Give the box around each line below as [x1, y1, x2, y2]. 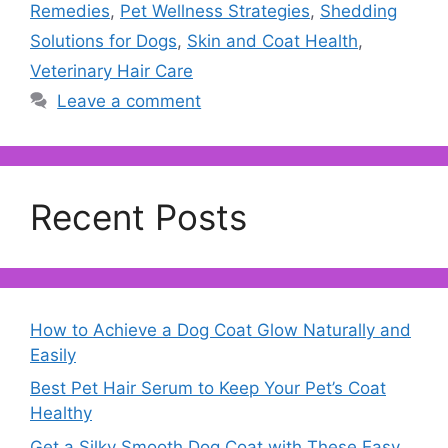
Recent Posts [30, 195, 247, 238]
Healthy [30, 403, 92, 424]
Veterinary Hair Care [30, 60, 193, 81]
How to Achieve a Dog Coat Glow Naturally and [30, 319, 411, 340]
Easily [30, 344, 76, 365]
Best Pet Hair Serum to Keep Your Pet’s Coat [30, 378, 386, 399]
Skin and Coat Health [187, 30, 358, 51]
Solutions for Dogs [30, 30, 177, 51]
